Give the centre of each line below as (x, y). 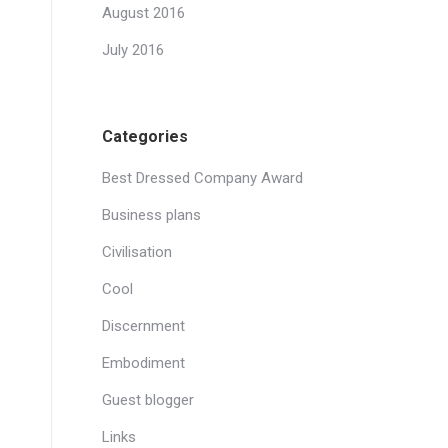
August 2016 (143, 13)
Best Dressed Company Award (202, 178)
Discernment (143, 326)
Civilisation (137, 252)
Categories (145, 136)
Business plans (151, 215)
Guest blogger (148, 400)
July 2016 (133, 50)
